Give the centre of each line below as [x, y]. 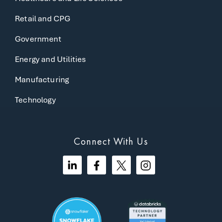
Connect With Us [111, 141]
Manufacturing [42, 80]
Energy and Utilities [51, 59]
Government [38, 39]
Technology [35, 100]
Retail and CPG [43, 19]
